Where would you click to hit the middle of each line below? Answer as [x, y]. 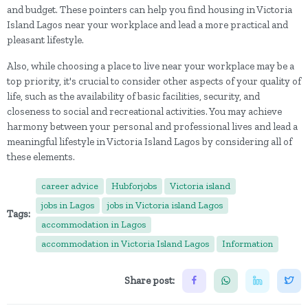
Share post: [150, 281]
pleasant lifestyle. [45, 40]
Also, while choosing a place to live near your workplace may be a [151, 66]
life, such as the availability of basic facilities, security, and [133, 96]
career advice [70, 186]
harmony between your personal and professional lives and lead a [152, 126]
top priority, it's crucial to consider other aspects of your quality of [154, 81]
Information [247, 243]
